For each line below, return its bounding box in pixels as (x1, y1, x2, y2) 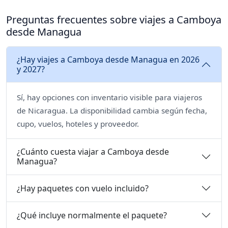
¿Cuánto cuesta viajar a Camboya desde (17, 146, 169, 158)
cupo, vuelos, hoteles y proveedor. (17, 119, 139, 129)
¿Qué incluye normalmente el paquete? (17, 209, 167, 221)
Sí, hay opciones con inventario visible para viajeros (17, 92, 202, 103)
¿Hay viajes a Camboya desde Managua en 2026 (17, 54, 199, 66)
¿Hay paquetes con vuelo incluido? (17, 182, 149, 194)
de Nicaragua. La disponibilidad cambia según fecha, (17, 105, 207, 116)
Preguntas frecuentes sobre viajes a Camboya (6, 13, 221, 27)
